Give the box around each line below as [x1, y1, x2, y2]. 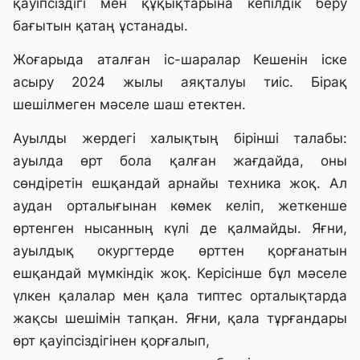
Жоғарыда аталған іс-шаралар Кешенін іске [13, 51, 347, 68]
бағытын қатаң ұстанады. [13, 18, 188, 35]
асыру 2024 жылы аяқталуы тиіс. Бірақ [13, 74, 347, 91]
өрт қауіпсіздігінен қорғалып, [13, 333, 210, 350]
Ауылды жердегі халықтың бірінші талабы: [13, 130, 347, 147]
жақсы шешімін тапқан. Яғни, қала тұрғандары [13, 310, 347, 327]
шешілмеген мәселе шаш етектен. [13, 96, 246, 113]
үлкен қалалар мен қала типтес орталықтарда [13, 288, 347, 305]
